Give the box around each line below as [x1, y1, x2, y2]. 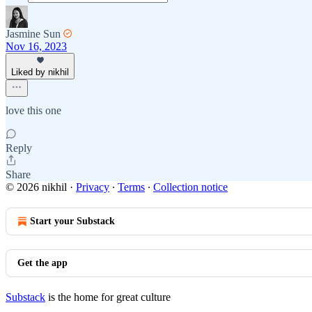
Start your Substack [30, 216, 115, 226]
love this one [6, 104, 61, 116]
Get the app [17, 258, 68, 268]
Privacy [76, 181, 109, 193]
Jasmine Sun [6, 28, 61, 40]
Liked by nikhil [11, 67, 69, 77]
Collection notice [153, 181, 228, 193]
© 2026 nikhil [6, 181, 67, 193]
